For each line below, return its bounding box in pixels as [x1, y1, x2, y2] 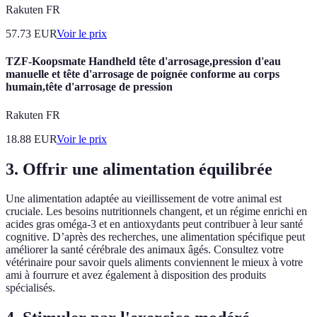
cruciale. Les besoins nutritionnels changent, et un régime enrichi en [6, 205, 307, 218]
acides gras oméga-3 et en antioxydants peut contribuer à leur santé [6, 218, 303, 231]
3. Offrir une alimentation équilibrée [6, 159, 272, 178]
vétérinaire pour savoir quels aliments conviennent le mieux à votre [6, 256, 303, 269]
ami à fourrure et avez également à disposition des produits [6, 269, 266, 282]
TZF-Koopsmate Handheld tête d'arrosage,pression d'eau [6, 55, 281, 68]
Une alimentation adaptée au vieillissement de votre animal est [6, 192, 282, 205]
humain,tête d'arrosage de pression [6, 81, 173, 93]
